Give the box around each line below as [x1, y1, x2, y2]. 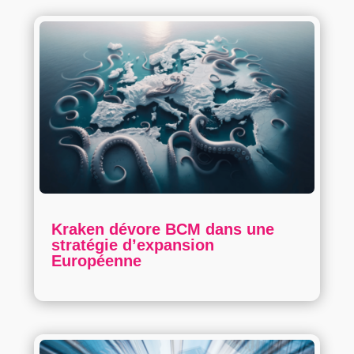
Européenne [51, 252, 141, 270]
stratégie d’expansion [51, 236, 214, 254]
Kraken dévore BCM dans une [51, 220, 274, 239]
